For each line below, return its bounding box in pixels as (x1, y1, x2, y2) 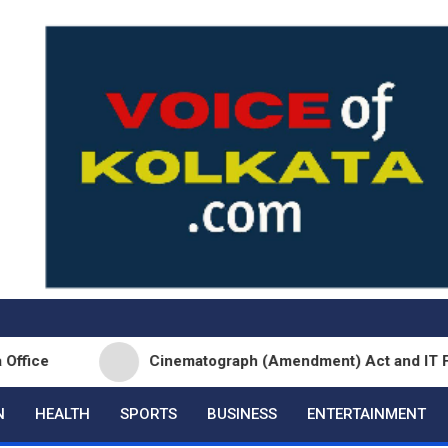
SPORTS (120, 404, 177, 423)
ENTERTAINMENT (307, 404, 426, 423)
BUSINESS (207, 404, 277, 423)
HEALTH (35, 404, 90, 423)
